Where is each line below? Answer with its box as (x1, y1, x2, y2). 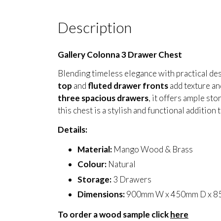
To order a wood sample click (58, 209, 170, 220)
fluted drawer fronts (88, 80, 168, 91)
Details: (58, 124, 87, 135)
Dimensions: (77, 189, 125, 200)
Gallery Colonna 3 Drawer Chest (58, 49, 182, 60)
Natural (107, 159, 136, 170)
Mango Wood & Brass (112, 144, 193, 154)
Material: (77, 144, 112, 154)
